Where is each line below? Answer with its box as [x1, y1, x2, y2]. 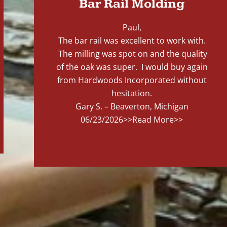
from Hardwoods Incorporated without [57, 74, 207, 86]
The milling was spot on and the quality [56, 48, 208, 60]
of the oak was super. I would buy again [56, 61, 208, 73]
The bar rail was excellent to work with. [58, 35, 206, 47]
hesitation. [111, 88, 153, 99]
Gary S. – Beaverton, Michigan [75, 101, 188, 112]
